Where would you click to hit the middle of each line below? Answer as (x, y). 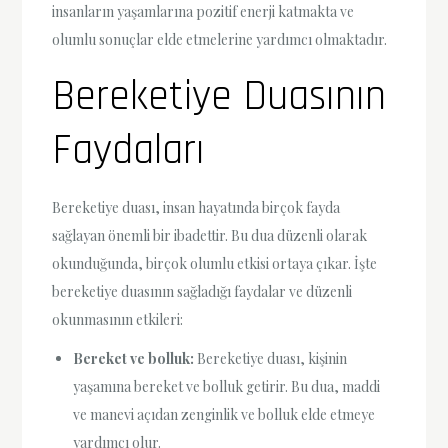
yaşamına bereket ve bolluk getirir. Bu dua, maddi (227, 387)
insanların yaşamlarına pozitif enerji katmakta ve (203, 12)
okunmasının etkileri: (118, 320)
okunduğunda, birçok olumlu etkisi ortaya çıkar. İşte (215, 264)
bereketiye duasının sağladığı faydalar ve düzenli (202, 292)
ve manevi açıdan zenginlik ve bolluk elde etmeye (224, 415)
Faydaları (129, 151)
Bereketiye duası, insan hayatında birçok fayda (196, 208)
